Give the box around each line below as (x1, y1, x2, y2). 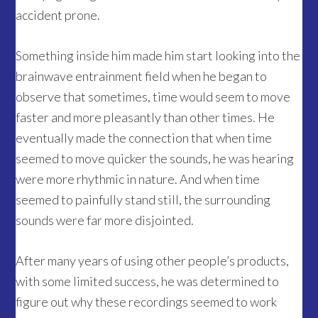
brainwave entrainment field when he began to (16, 68, 268, 84)
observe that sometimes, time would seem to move (16, 89, 291, 105)
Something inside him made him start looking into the (16, 48, 301, 64)
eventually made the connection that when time (16, 130, 273, 146)
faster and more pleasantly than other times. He (16, 109, 275, 126)
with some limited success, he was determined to (16, 273, 280, 290)
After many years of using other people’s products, (16, 253, 290, 269)
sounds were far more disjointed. (16, 212, 194, 229)
